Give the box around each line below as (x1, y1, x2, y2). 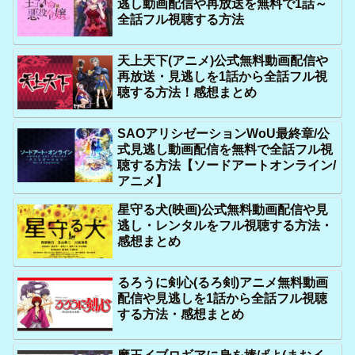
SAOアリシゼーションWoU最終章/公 (117, 127, 330, 141)
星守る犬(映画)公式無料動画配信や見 (117, 203, 329, 217)
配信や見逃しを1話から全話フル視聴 (117, 292, 328, 306)
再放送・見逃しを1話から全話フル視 (117, 70, 328, 84)
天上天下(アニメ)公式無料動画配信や (117, 54, 329, 68)
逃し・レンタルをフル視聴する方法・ (117, 219, 334, 233)
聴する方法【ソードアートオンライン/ (117, 158, 337, 173)
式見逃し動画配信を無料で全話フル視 (117, 143, 334, 157)
